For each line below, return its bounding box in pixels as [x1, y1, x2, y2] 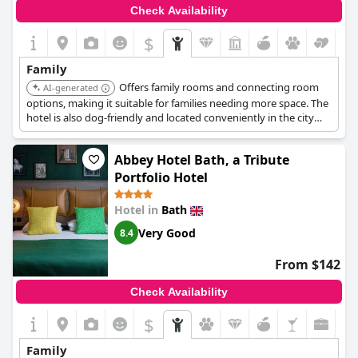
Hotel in [114, 202, 161, 217]
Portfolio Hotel [114, 169, 208, 186]
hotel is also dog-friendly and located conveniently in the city [26, 110, 314, 125]
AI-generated [43, 82, 98, 93]
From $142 [275, 256, 340, 273]
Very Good [138, 225, 196, 241]
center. [26, 125, 58, 139]
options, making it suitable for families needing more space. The [26, 96, 328, 110]
